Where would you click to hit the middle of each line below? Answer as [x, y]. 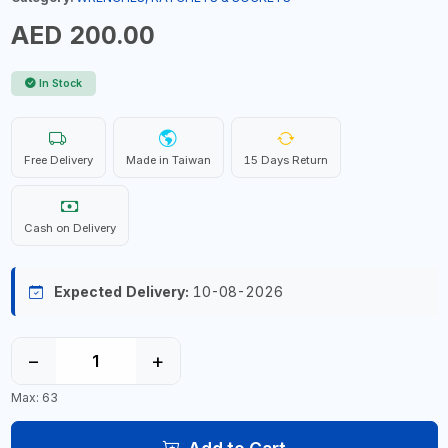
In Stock [60, 83]
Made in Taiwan [168, 160]
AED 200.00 [82, 35]
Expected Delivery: [121, 291]
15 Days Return [285, 160]
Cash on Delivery [69, 228]
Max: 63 [34, 397]
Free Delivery [58, 160]
